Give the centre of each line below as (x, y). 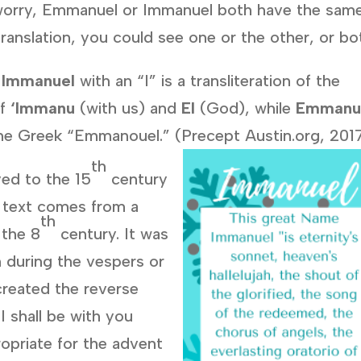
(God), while (246, 108)
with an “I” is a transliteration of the (208, 81)
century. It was (112, 234)
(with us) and (129, 108)
